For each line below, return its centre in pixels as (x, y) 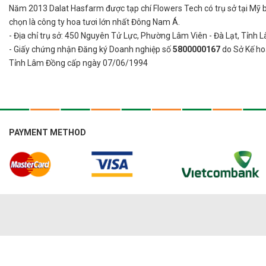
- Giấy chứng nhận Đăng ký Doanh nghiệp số (91, 50)
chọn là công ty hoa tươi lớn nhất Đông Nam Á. (94, 22)
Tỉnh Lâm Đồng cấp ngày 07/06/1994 (78, 63)
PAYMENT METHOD (47, 132)
